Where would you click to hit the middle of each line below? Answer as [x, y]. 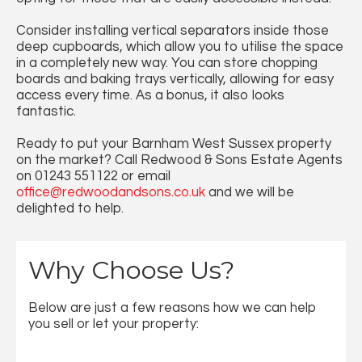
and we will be [250, 193]
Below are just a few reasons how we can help [173, 308]
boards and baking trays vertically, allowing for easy [175, 80]
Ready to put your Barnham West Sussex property [174, 144]
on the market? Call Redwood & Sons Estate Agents [179, 160]
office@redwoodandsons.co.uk [111, 193]
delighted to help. [70, 209]
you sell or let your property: [114, 324]
